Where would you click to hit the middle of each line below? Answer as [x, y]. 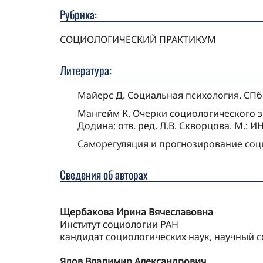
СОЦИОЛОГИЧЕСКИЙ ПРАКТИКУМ [138, 40]
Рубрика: [78, 15]
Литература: [86, 70]
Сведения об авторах [104, 175]
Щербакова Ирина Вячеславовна [136, 212]
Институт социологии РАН [119, 225]
